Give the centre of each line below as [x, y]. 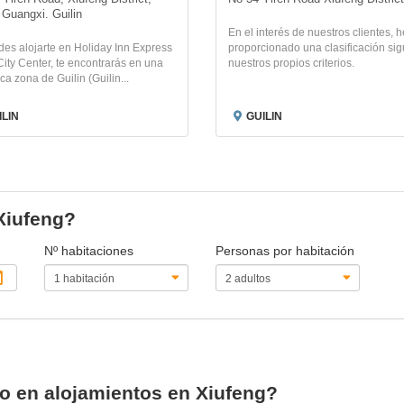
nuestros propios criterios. [291, 63]
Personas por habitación [285, 251]
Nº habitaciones [89, 251]
